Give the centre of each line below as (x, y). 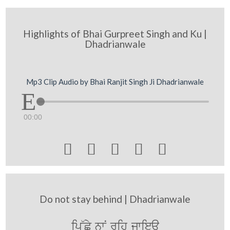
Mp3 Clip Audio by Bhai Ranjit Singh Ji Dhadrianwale (115, 82)
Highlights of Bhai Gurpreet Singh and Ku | (115, 33)
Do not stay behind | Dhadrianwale (115, 199)
